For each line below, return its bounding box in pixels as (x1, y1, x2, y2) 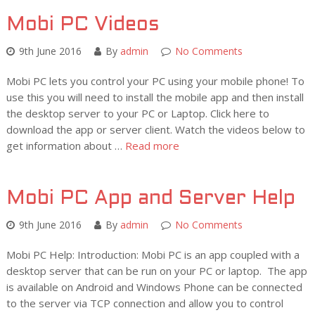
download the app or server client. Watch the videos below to (6, 122, 305, 137)
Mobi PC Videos (6, 16, 160, 35)
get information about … (6, 139, 125, 153)
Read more (124, 139, 179, 153)
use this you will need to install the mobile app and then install (6, 90, 304, 105)
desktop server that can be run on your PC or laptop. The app (6, 264, 307, 278)
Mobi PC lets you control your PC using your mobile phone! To (6, 74, 304, 89)
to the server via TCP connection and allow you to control (6, 296, 283, 311)
